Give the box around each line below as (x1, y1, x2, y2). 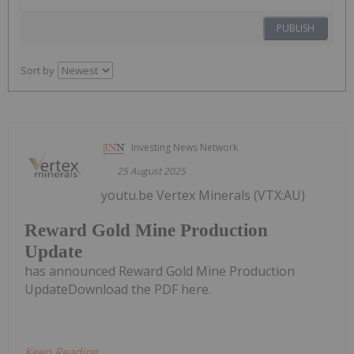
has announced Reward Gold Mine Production (24, 262, 295, 281)
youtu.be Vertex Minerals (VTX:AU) (101, 186, 306, 204)
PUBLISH (277, 21, 314, 35)
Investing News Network (131, 140, 239, 154)
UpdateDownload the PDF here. (24, 281, 211, 299)
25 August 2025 (117, 164, 186, 178)
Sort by (21, 62, 55, 77)
